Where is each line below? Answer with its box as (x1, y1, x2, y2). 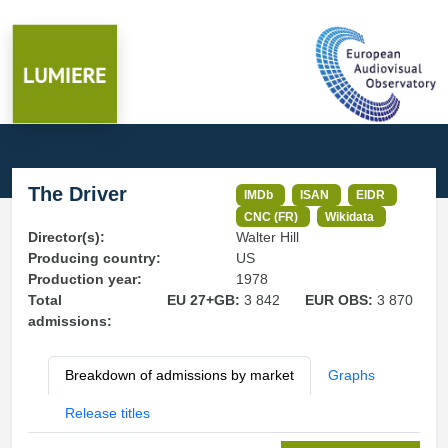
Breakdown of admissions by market (65, 367, 294, 384)
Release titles (65, 405, 150, 422)
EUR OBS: (305, 292, 378, 309)
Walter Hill (236, 229, 299, 246)
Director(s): (28, 229, 105, 246)
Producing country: (28, 250, 161, 267)
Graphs (328, 367, 375, 384)
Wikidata (325, 209, 375, 223)
